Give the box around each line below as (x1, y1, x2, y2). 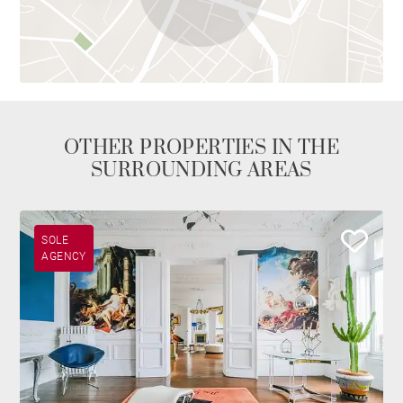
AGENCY (41, 250, 86, 264)
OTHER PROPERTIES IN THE (63, 136, 340, 161)
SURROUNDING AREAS (91, 158, 312, 184)
